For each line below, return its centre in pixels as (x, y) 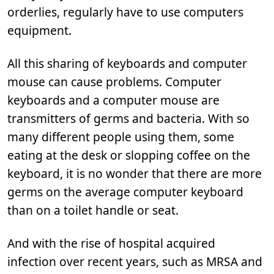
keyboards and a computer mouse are (113, 100)
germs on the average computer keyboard (125, 192)
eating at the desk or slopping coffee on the (129, 155)
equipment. (39, 30)
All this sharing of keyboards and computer (127, 63)
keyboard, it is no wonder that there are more (135, 173)
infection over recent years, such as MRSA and (135, 261)
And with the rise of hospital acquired (111, 243)
